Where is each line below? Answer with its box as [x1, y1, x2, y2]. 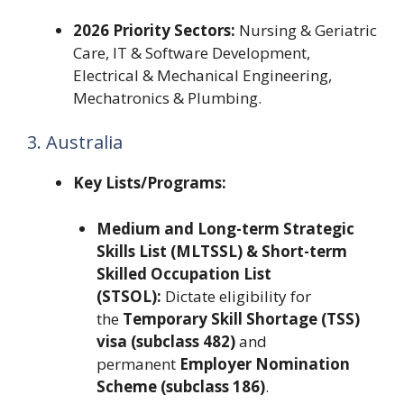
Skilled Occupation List [96, 262, 271, 284]
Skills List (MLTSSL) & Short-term [96, 240, 347, 262]
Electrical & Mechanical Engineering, [73, 64, 332, 86]
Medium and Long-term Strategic [96, 217, 354, 239]
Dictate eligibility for [161, 285, 311, 307]
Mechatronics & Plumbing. [73, 87, 262, 108]
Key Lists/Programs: [73, 172, 226, 194]
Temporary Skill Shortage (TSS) [122, 308, 360, 329]
